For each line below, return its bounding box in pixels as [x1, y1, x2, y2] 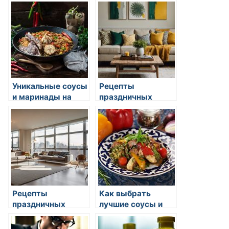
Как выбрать [99, 188, 151, 198]
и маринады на [12, 91, 72, 102]
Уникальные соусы [12, 81, 87, 91]
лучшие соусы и [99, 199, 163, 209]
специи [99, 210, 127, 220]
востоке [12, 102, 44, 112]
